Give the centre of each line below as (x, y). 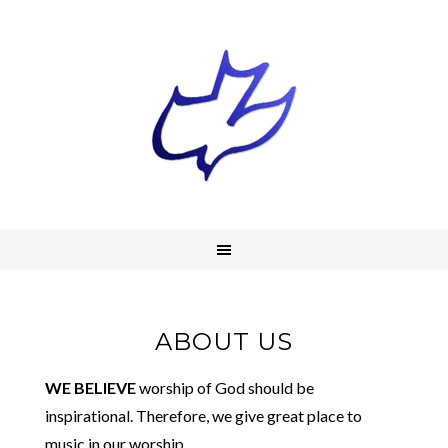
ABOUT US (224, 341)
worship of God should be (224, 387)
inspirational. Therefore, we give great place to (203, 415)
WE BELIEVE (90, 387)
